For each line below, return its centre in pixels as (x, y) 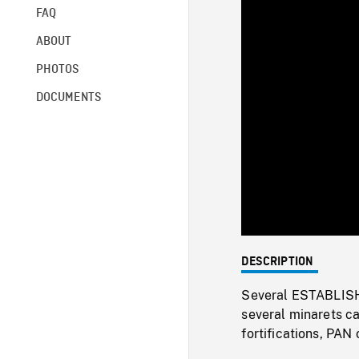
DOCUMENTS (69, 97)
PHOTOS (57, 69)
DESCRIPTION (278, 262)
